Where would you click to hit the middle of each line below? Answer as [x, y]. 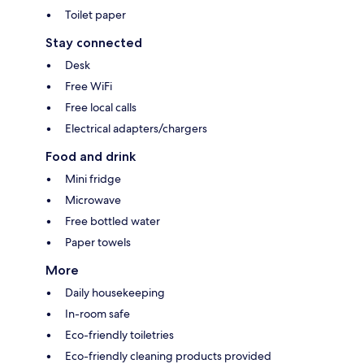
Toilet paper [95, 14]
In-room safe [97, 313]
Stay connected [94, 42]
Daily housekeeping [115, 292]
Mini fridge [93, 178]
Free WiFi [89, 86]
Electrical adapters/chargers [136, 128]
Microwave [93, 199]
